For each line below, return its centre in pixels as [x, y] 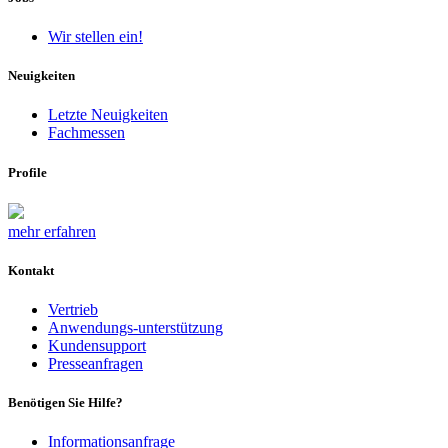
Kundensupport [97, 346]
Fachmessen [86, 133]
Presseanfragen [95, 364]
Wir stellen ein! [95, 37]
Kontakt [31, 270]
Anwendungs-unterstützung [135, 328]
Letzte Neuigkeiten [108, 115]
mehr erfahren [52, 231]
